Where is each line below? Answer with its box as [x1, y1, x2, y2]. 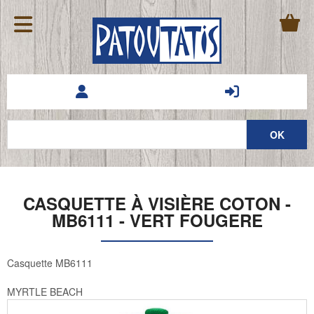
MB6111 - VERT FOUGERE [51, 207, 263, 232]
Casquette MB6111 [7, 256, 93, 271]
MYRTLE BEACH [7, 285, 83, 299]
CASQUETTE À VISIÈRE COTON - [23, 191, 291, 215]
